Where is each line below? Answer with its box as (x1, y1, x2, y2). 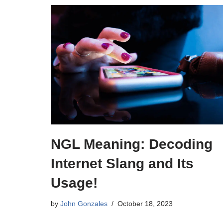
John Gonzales (60, 200, 108, 208)
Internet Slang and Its (51, 156, 194, 172)
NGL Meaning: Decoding (51, 136, 213, 152)
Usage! (51, 175, 98, 191)
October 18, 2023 (117, 200, 173, 208)
